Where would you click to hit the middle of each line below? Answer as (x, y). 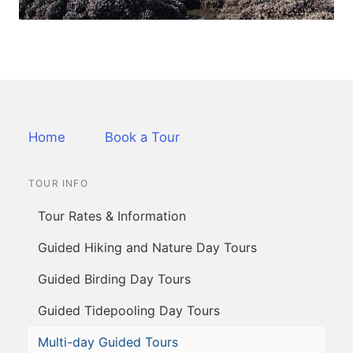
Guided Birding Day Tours (114, 279)
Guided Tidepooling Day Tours (129, 311)
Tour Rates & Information (112, 216)
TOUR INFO (58, 184)
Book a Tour (142, 137)
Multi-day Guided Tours (108, 342)
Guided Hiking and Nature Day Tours (147, 248)
